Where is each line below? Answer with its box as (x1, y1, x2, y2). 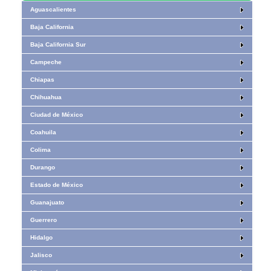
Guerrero (30, 217, 57, 223)
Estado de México (30, 181, 83, 188)
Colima (30, 146, 51, 153)
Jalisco (30, 252, 53, 258)
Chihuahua (30, 94, 62, 100)
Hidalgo (30, 234, 53, 241)
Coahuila (30, 129, 57, 135)
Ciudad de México (30, 111, 83, 118)
